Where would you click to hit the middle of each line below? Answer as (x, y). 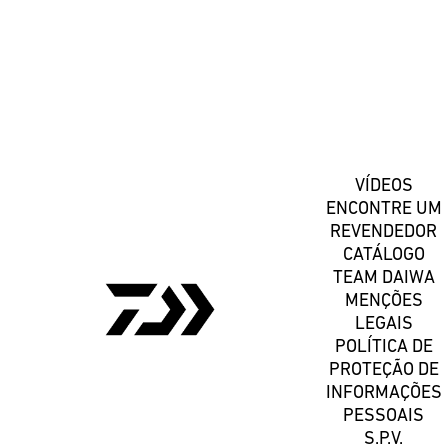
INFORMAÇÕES (383, 393)
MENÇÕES (383, 301)
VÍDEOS (383, 186)
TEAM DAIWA (383, 278)
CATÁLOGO (383, 255)
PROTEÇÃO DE (383, 370)
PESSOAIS (384, 416)
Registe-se (140, 98)
